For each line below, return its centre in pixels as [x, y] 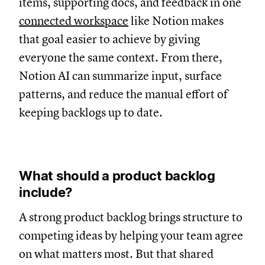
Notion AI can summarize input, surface [120, 76]
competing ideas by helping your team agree [131, 235]
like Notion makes [176, 21]
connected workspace [74, 21]
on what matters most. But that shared [116, 254]
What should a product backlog [117, 175]
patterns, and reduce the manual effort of [123, 94]
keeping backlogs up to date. [91, 112]
